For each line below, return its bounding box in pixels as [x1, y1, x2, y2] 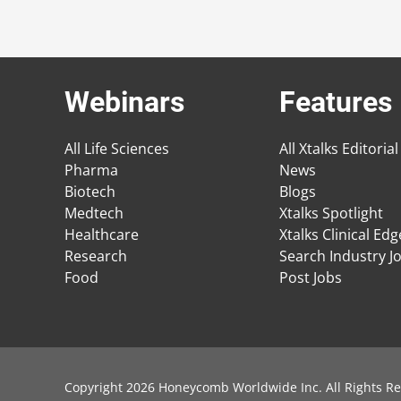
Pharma [64, 160, 118, 181]
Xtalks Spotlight [279, 203, 383, 224]
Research [64, 246, 127, 267]
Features [279, 85, 392, 120]
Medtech [64, 203, 124, 224]
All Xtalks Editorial [279, 139, 398, 159]
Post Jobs [279, 268, 342, 288]
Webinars [64, 85, 184, 120]
